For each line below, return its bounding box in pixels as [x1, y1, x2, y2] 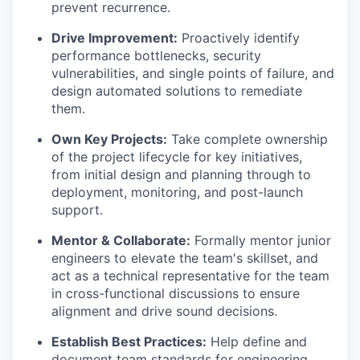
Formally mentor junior [190, 232, 331, 248]
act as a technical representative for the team [51, 268, 329, 284]
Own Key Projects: [51, 131, 167, 147]
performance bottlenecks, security [51, 47, 261, 63]
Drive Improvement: [51, 30, 178, 46]
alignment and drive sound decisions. [51, 303, 277, 319]
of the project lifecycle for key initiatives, [51, 149, 302, 165]
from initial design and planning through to [51, 166, 311, 182]
